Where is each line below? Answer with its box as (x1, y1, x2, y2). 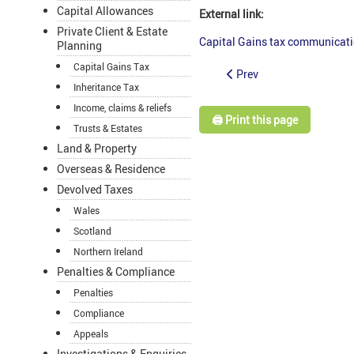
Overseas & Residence (57, 161, 165, 177)
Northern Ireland (73, 245, 143, 258)
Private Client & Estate (57, 24, 168, 40)
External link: (199, 6, 264, 22)
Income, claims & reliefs (73, 101, 171, 115)
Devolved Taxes (57, 182, 133, 198)
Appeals (73, 327, 108, 341)
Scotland (73, 224, 111, 238)
